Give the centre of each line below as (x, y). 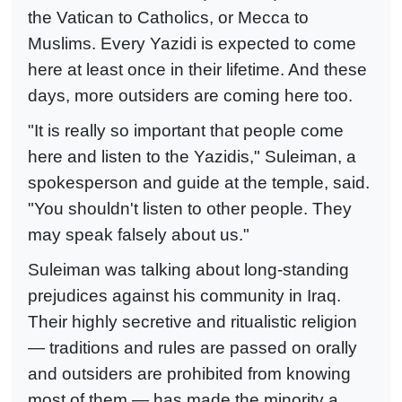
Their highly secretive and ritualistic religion (192, 321)
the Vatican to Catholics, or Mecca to (168, 18)
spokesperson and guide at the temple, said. (199, 183)
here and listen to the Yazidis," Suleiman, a (192, 157)
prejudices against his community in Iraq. (184, 295)
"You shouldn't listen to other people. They (190, 209)
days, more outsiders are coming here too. (190, 96)
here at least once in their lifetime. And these (197, 70)
